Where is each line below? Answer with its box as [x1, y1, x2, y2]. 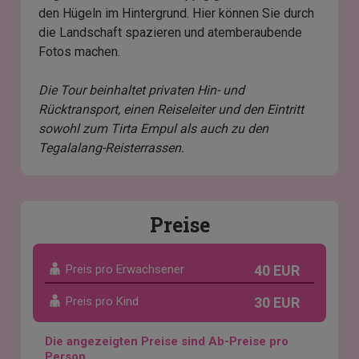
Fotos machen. [38, 44, 121, 60]
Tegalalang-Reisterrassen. [38, 140, 185, 156]
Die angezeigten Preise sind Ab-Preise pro [45, 334, 289, 349]
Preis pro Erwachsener [66, 262, 185, 277]
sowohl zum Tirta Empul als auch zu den [38, 121, 269, 137]
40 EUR [253, 262, 300, 280]
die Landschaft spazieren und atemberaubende [38, 25, 303, 41]
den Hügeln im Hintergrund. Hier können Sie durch [38, 6, 315, 22]
